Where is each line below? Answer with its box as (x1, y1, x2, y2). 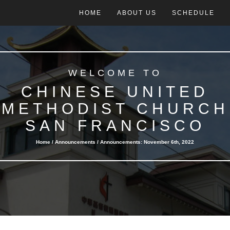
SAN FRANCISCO (25, 117, 205, 134)
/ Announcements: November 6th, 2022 (95, 139, 194, 145)
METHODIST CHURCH (1, 100, 229, 117)
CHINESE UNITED (21, 83, 209, 100)
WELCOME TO (68, 68, 162, 78)
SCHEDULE (172, 9, 215, 16)
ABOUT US (117, 9, 157, 16)
